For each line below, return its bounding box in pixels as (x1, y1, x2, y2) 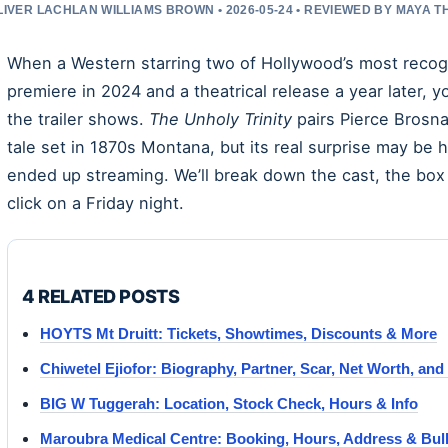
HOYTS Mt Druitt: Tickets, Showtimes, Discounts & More (40, 324, 437, 342)
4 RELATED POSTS (22, 284, 180, 307)
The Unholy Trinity (149, 108, 292, 129)
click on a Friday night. (7, 192, 184, 213)
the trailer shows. (7, 108, 149, 129)
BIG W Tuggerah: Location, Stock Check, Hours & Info (40, 394, 418, 412)
